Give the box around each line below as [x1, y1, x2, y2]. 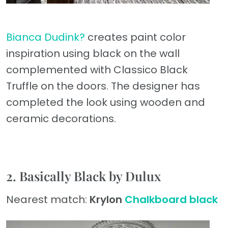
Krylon [87, 192, 125, 207]
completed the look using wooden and [6, 95, 205, 110]
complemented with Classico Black [6, 63, 188, 77]
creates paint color [85, 30, 186, 45]
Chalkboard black [125, 192, 218, 207]
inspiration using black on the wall [6, 46, 180, 61]
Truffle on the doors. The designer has [6, 79, 200, 94]
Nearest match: [6, 192, 87, 207]
